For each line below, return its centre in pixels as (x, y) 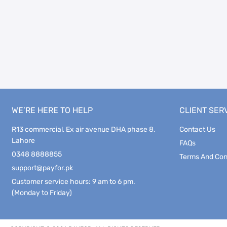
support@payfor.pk (43, 168)
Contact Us (198, 129)
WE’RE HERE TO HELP (52, 110)
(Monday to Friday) (42, 193)
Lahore (24, 141)
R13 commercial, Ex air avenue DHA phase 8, (84, 129)
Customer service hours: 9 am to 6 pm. (74, 182)
